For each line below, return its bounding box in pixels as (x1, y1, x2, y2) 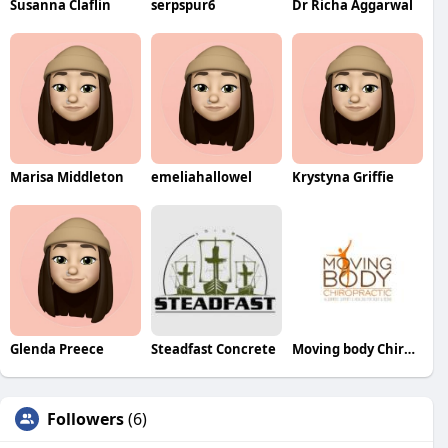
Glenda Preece (10, 339, 104, 358)
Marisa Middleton (10, 167, 124, 186)
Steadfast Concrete (150, 339, 276, 358)
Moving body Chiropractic (403, 339, 415, 358)
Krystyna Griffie (291, 167, 394, 186)
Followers (47, 407, 124, 430)
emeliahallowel (150, 167, 252, 186)
